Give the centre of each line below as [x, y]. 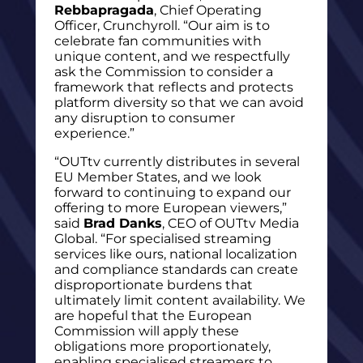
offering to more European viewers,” [170, 208]
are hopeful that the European [153, 316]
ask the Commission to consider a [163, 72]
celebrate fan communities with [158, 41]
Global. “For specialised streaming [162, 239]
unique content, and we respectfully [172, 57]
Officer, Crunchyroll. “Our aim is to [162, 26]
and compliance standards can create [176, 270]
